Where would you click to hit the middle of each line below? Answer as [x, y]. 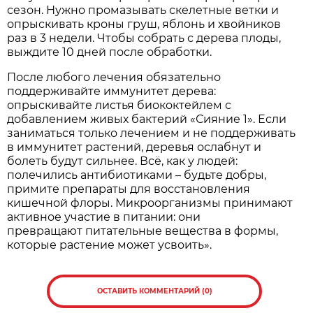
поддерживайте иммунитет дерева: [112, 91]
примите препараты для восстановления [129, 189]
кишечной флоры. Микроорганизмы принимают [150, 203]
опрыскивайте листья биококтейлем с [119, 105]
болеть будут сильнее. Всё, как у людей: [123, 161]
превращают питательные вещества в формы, [143, 231]
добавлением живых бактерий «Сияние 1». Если [147, 119]
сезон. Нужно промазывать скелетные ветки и [143, 10]
